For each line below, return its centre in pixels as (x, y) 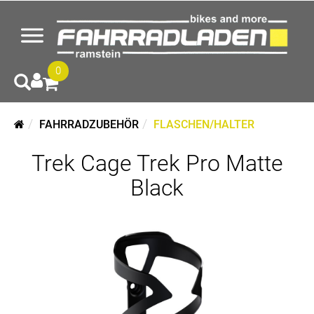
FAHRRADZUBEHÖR (89, 124)
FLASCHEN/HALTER (204, 124)
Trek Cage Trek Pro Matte (157, 163)
